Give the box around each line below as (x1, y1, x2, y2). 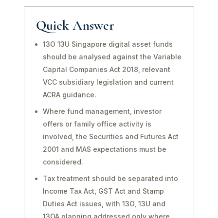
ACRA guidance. (43, 91, 96, 99)
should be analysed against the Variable (43, 53, 182, 61)
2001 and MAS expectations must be (43, 145, 166, 153)
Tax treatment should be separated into (43, 174, 178, 182)
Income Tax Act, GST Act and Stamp (43, 187, 164, 195)
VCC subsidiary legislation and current (43, 78, 174, 86)
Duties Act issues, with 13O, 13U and (43, 200, 165, 208)
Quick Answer (36, 17, 114, 34)
